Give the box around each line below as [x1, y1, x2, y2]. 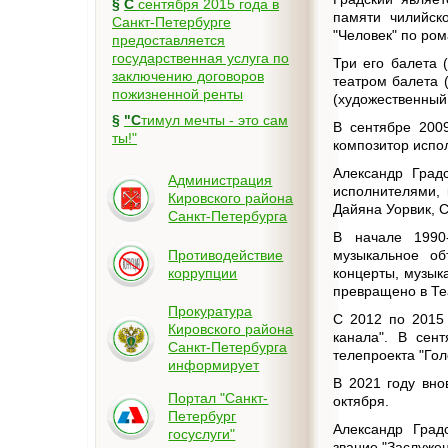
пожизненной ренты [112, 86, 243, 102]
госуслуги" [168, 426, 236, 443]
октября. [333, 393, 390, 409]
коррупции [168, 264, 238, 281]
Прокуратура [168, 303, 253, 320]
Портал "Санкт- [168, 390, 269, 407]
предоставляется [112, 32, 225, 48]
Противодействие [168, 246, 284, 263]
